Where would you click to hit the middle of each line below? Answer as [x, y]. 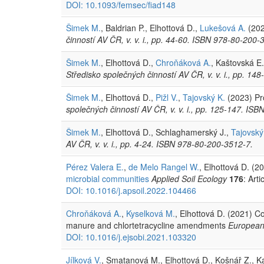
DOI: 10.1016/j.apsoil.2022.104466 [131, 190]
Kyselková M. [151, 213]
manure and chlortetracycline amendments [147, 225]
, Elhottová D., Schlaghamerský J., [166, 132]
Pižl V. [167, 97]
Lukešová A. [223, 27]
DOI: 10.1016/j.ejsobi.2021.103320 [131, 237]
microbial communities [108, 178]
